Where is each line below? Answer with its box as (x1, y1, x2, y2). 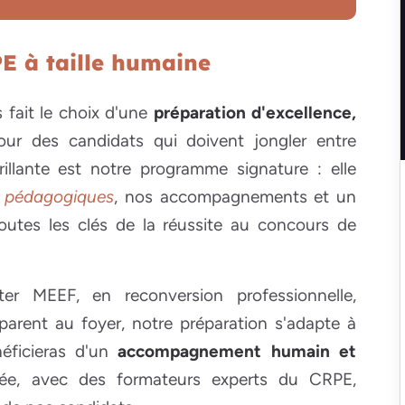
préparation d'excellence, (153, 102, 357, 124)
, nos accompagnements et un (114, 186, 357, 208)
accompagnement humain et (118, 341, 357, 363)
